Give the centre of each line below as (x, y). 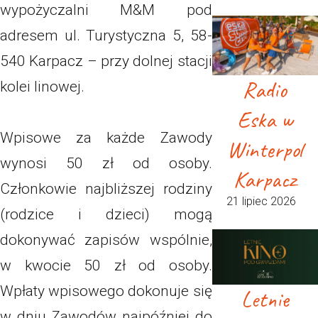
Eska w (265, 119)
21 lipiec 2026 (261, 201)
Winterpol (265, 149)
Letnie (265, 299)
